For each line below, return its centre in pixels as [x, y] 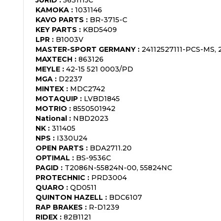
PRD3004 [109, 177]
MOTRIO [51, 108]
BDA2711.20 [111, 148]
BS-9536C [93, 158]
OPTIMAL [53, 158]
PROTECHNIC [60, 177]
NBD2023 [91, 118]
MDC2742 [88, 89]
